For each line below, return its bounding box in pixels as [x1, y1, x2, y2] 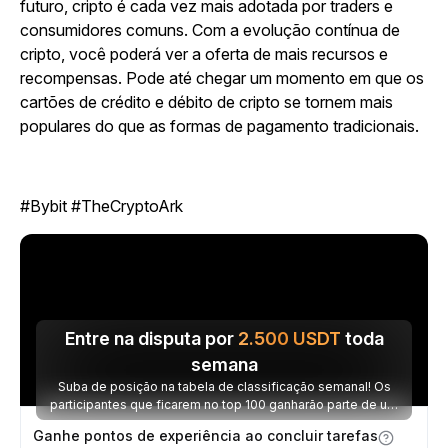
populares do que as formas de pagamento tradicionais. [20, 116, 419, 136]
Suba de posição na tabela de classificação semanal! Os [57, 379, 391, 394]
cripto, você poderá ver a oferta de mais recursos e [20, 44, 388, 64]
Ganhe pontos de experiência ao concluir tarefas [33, 427, 378, 444]
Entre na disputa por [64, 328, 238, 349]
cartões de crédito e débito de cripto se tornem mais [20, 92, 393, 112]
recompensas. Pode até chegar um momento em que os [20, 68, 424, 88]
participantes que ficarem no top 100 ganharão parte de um [50, 397, 398, 412]
